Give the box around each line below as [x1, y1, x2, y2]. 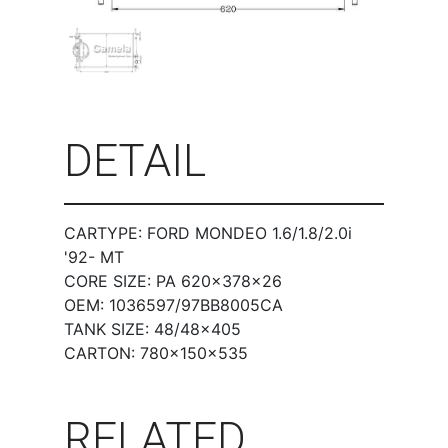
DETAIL [64, 134, 206, 187]
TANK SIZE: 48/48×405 [64, 318, 241, 339]
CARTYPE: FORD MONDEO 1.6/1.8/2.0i [64, 222, 352, 243]
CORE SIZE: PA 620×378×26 [64, 270, 282, 291]
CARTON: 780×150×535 [64, 342, 248, 363]
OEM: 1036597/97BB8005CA [64, 294, 283, 315]
